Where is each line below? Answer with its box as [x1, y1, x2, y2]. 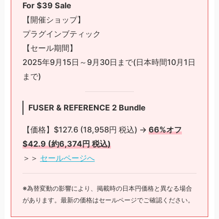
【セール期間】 [22, 43, 77, 53]
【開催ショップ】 [22, 14, 85, 24]
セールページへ [40, 153, 95, 163]
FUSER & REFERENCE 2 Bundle [28, 102, 146, 112]
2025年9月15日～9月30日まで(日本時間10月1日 [22, 57, 196, 67]
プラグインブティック [22, 28, 101, 39]
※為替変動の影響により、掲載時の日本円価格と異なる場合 [22, 184, 192, 192]
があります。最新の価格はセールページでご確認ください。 [22, 196, 194, 204]
